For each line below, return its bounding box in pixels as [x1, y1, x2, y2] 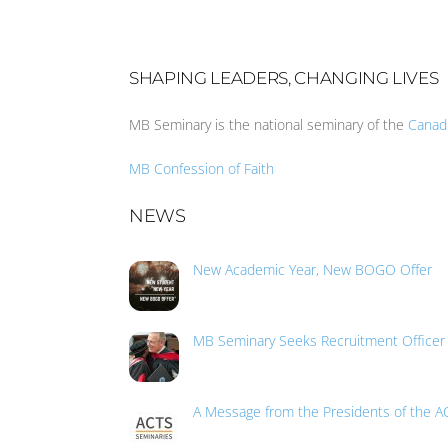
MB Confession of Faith [129, 159, 275, 179]
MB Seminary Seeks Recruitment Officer [193, 331, 446, 351]
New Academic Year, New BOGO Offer [193, 260, 433, 280]
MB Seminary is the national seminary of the [129, 115, 409, 135]
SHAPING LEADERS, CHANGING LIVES [129, 67, 439, 89]
